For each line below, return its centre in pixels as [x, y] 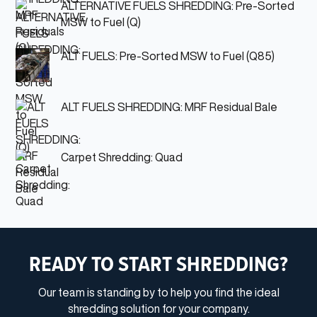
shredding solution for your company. [158, 308]
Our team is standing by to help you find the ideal [158, 292]
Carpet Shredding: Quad [121, 157]
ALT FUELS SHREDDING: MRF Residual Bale [169, 106]
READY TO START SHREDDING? [158, 263]
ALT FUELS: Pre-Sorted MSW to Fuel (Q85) [167, 56]
